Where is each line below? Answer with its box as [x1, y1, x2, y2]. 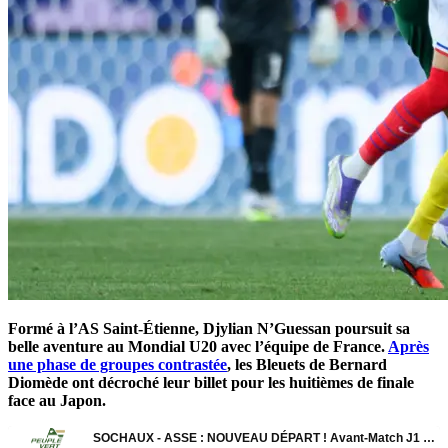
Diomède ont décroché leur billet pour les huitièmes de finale [8, 373, 414, 391]
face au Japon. [8, 391, 106, 409]
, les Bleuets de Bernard [227, 355, 387, 373]
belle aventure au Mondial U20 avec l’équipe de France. [8, 337, 388, 355]
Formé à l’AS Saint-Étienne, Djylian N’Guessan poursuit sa [8, 319, 410, 337]
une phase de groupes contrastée [8, 355, 227, 373]
